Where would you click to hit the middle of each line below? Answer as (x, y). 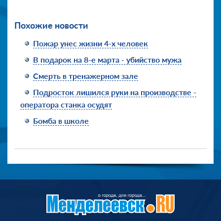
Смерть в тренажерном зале (86, 75)
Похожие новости (51, 25)
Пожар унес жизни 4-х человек (91, 43)
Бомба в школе (61, 120)
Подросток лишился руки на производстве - (115, 92)
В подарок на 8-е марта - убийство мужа (107, 59)
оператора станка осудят (66, 104)
